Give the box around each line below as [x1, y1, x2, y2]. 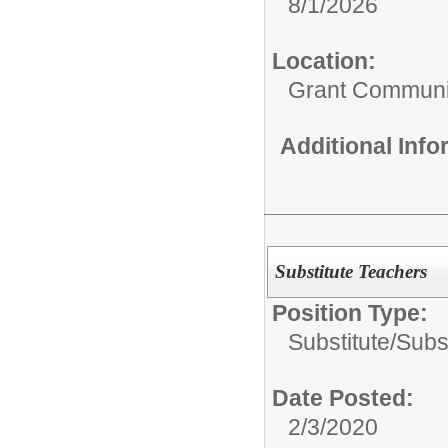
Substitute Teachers [274, 260, 427, 282]
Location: [272, 47, 376, 74]
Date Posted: [272, 384, 414, 411]
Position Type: [272, 299, 428, 326]
